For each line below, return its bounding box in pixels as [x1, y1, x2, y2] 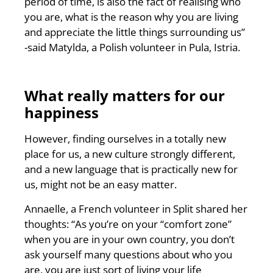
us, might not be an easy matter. [24, 177, 177, 192]
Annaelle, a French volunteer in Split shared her [24, 201, 247, 216]
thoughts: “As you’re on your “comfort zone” [24, 216, 232, 231]
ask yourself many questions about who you [24, 247, 232, 261]
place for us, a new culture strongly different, [24, 147, 235, 161]
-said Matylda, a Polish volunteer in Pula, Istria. [24, 40, 240, 54]
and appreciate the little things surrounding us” [24, 24, 245, 39]
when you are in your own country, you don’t [24, 232, 235, 246]
